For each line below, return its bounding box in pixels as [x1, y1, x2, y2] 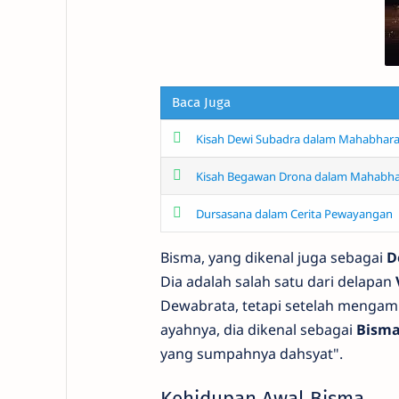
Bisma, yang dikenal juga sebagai [159, 247, 387, 267]
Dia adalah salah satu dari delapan [159, 271, 395, 291]
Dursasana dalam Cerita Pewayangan [195, 205, 393, 222]
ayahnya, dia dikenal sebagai [159, 319, 356, 339]
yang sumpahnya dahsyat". [159, 343, 343, 363]
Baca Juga [171, 94, 231, 110]
